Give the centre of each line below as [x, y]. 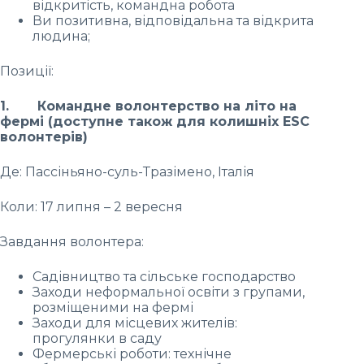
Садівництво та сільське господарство [164, 276]
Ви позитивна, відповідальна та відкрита [173, 20]
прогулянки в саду [97, 338]
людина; [61, 36]
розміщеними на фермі [113, 307]
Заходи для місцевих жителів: [135, 323]
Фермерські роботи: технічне [132, 353]
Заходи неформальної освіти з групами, [169, 292]
